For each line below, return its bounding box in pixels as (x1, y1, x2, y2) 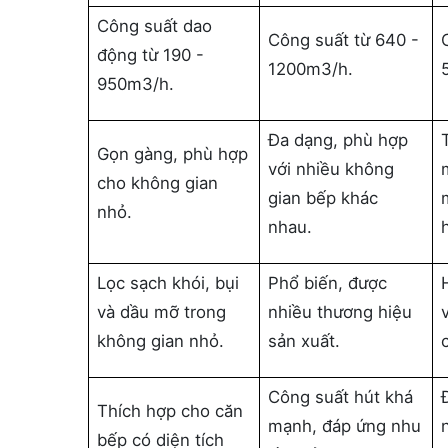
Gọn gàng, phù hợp (97, 144, 249, 164)
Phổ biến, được (268, 273, 388, 293)
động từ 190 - (97, 45, 205, 65)
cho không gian (97, 173, 219, 193)
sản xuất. (268, 331, 341, 351)
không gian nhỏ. (97, 331, 225, 351)
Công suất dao (97, 16, 213, 36)
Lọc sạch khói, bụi (97, 273, 240, 293)
